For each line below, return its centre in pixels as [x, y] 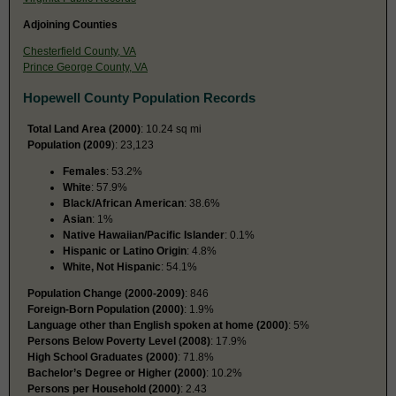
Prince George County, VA [85, 67]
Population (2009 [69, 145]
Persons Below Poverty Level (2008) [119, 341]
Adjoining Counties [70, 24]
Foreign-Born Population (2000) [106, 309]
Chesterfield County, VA [80, 51]
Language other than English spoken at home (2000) [158, 325]
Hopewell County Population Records [139, 97]
